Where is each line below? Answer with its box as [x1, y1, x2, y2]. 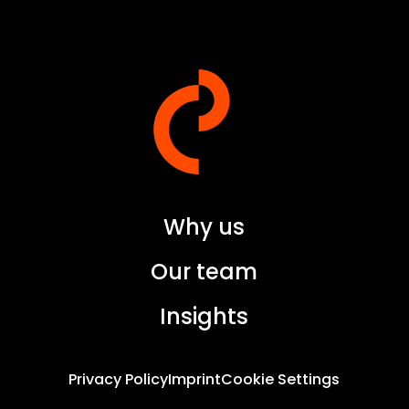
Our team [151, 256, 258, 287]
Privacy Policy [68, 368, 169, 390]
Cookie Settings [221, 368, 341, 390]
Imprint [168, 368, 222, 390]
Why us [163, 211, 246, 242]
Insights [160, 300, 249, 331]
